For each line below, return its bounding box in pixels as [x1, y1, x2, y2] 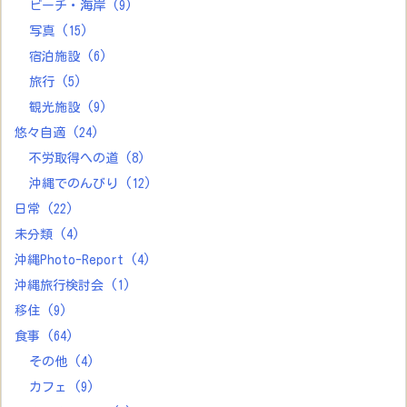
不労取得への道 [29, 152, 124, 165]
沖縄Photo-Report [15, 253, 130, 267]
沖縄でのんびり [29, 177, 124, 191]
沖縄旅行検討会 [15, 279, 110, 293]
